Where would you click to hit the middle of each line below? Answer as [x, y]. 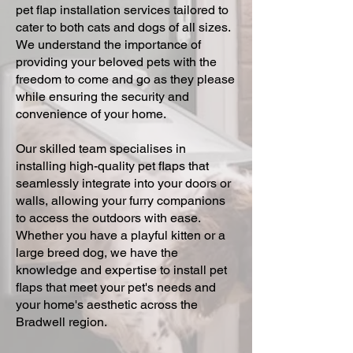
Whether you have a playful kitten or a [121, 235]
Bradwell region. [61, 322]
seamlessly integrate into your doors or [123, 183]
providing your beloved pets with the [116, 62]
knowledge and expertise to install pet [121, 270]
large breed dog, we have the [97, 253]
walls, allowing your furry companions [121, 201]
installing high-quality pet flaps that [112, 166]
